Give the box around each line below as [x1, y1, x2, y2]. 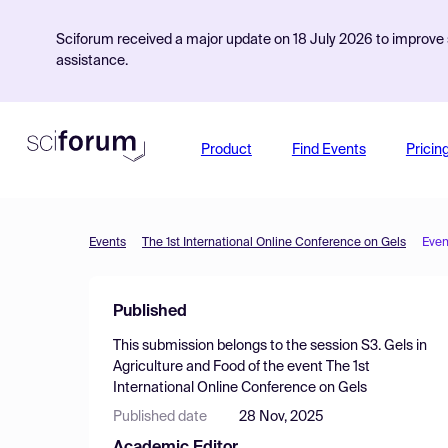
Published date [113, 410, 207, 424]
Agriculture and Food [113, 360, 245, 374]
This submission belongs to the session [113, 339, 361, 353]
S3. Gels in [361, 339, 427, 353]
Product [200, 143, 252, 157]
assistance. [56, 54, 128, 68]
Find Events [291, 143, 366, 157]
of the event [245, 360, 326, 374]
